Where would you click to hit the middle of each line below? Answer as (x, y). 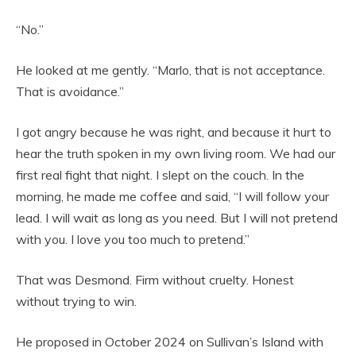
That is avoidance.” (70, 92)
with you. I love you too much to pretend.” (133, 240)
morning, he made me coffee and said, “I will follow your (172, 197)
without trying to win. (76, 302)
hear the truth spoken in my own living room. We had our (176, 154)
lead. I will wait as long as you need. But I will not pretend (177, 218)
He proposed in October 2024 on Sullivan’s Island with (170, 342)
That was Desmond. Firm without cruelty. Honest (155, 280)
